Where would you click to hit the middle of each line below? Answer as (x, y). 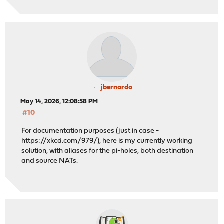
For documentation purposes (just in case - (90, 131)
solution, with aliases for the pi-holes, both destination (108, 151)
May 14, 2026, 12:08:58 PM (59, 101)
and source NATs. (50, 161)
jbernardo (116, 87)
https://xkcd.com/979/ (60, 141)
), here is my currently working (145, 141)
